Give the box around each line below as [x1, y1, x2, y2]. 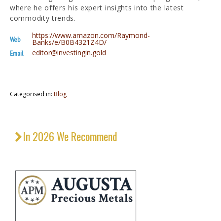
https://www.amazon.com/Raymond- [32, 30, 150, 40]
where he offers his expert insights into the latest [10, 2, 184, 12]
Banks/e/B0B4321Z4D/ [32, 37, 107, 47]
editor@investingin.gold [32, 47, 106, 57]
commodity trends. [10, 13, 76, 23]
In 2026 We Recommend [23, 128, 117, 144]
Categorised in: [10, 89, 54, 98]
